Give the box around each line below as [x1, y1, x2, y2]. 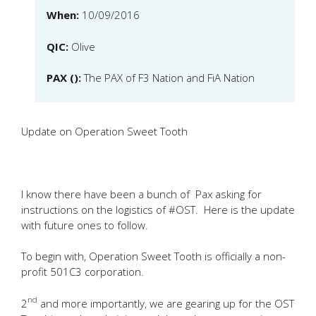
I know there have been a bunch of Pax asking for [21, 186, 262, 201]
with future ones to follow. [21, 217, 148, 232]
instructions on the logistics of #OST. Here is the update [21, 202, 295, 217]
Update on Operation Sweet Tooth [21, 123, 188, 138]
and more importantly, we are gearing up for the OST [37, 296, 294, 310]
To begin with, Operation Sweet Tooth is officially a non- [21, 249, 286, 263]
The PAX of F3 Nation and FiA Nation [84, 71, 255, 85]
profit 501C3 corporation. [21, 265, 144, 279]
